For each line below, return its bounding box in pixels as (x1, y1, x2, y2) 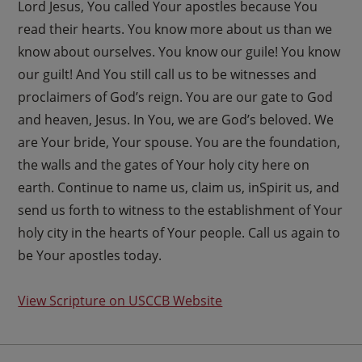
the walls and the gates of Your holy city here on (18, 155, 310, 174)
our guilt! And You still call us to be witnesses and (18, 65, 318, 83)
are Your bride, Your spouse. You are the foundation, (18, 133, 341, 151)
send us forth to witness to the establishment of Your (18, 200, 343, 219)
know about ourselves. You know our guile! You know (18, 42, 341, 61)
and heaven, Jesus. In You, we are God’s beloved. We (18, 110, 335, 128)
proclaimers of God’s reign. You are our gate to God (18, 87, 334, 106)
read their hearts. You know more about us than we (18, 19, 333, 38)
